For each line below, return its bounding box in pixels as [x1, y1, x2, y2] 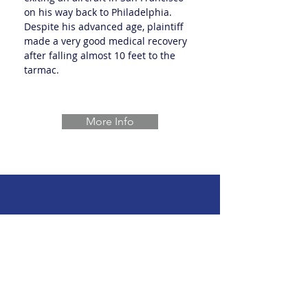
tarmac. [24, 63, 59, 76]
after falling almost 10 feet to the [24, 49, 175, 62]
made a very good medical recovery [24, 34, 187, 47]
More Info [86, 115, 134, 128]
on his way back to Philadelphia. [24, 5, 175, 19]
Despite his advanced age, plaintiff [24, 20, 184, 33]
